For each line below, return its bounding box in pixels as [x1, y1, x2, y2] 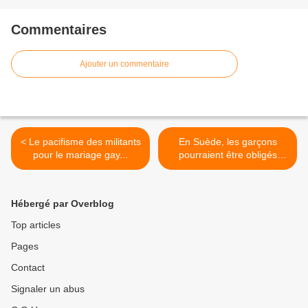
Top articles [11, 219, 60, 231]
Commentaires [11, 22, 107, 38]
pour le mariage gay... [33, 149, 128, 161]
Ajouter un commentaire [80, 59, 169, 69]
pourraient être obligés [178, 149, 277, 161]
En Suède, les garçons [178, 136, 277, 148]
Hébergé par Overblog [11, 198, 114, 210]
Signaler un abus [11, 283, 85, 295]
